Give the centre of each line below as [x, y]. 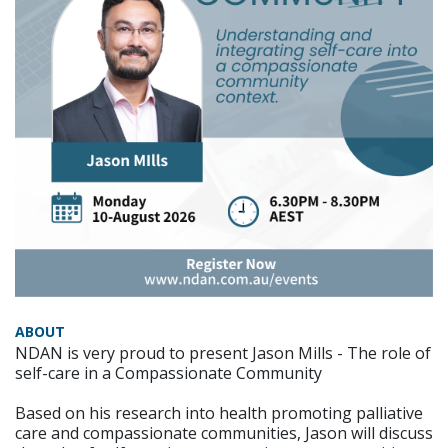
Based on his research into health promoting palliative [219, 412]
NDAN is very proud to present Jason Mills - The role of [223, 352]
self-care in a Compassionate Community [168, 372]
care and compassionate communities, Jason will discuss [224, 432]
